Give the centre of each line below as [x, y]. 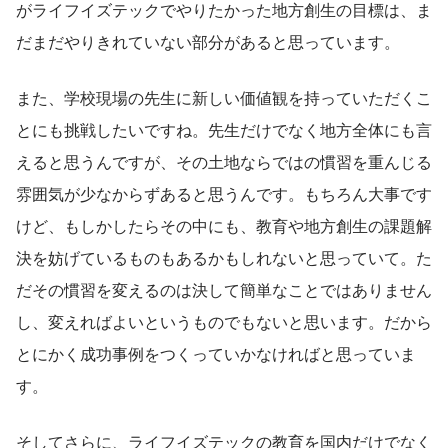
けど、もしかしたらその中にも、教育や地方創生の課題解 [224, 225]
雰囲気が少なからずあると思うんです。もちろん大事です [224, 193]
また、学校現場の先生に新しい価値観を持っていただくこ [224, 97]
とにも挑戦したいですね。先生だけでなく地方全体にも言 [224, 129]
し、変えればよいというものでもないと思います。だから [224, 321]
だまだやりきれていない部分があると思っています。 [208, 41]
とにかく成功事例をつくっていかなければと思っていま [216, 353]
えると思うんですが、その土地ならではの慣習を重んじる [224, 161]
